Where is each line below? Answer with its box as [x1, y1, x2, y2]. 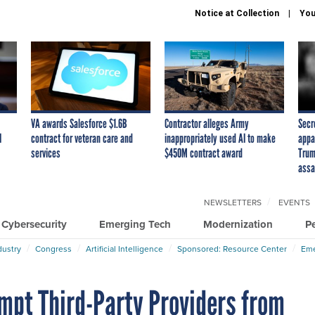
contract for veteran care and [31, 130, 133, 146]
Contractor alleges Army [165, 115, 249, 131]
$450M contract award [165, 145, 243, 161]
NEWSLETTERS [204, 195, 262, 209]
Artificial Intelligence [86, 242, 163, 255]
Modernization [203, 216, 273, 232]
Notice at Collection [195, 8, 279, 18]
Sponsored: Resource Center [177, 242, 287, 255]
